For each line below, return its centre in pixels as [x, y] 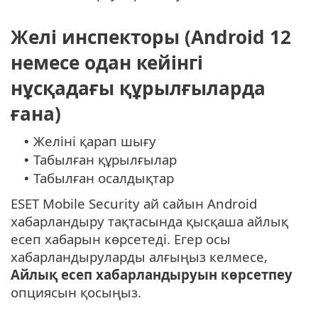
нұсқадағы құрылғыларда [138, 88]
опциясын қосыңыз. [76, 292]
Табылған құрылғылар [105, 160]
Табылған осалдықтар [104, 178]
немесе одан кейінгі [107, 63]
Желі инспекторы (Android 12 [151, 37]
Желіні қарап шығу [95, 141]
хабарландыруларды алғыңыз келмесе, [139, 257]
